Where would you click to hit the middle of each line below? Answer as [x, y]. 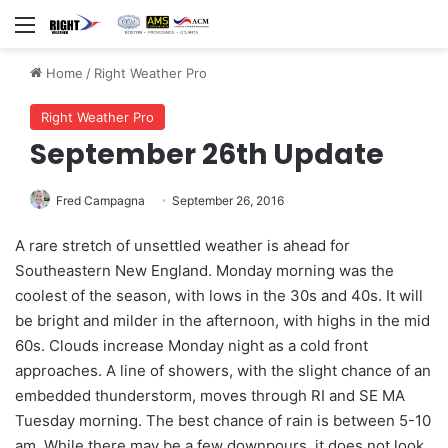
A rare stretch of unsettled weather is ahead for [182, 246]
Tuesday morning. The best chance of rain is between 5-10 [223, 421]
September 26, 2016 [228, 201]
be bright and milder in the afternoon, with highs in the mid [222, 321]
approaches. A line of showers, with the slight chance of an [223, 371]
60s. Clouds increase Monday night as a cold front [191, 346]
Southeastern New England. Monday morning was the [204, 271]
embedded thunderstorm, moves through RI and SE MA [210, 396]
